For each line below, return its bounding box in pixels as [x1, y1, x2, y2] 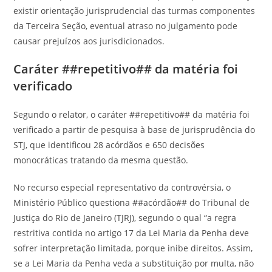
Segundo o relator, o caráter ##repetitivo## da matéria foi [13, 109, 250, 120]
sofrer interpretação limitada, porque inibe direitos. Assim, [13, 242, 253, 254]
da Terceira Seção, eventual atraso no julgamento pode [13, 20, 238, 32]
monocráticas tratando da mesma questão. [13, 154, 189, 166]
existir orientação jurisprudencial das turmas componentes [13, 5, 256, 16]
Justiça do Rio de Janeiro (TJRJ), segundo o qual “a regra [13, 212, 237, 223]
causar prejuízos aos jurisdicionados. [13, 35, 165, 47]
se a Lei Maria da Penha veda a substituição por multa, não [13, 257, 254, 269]
